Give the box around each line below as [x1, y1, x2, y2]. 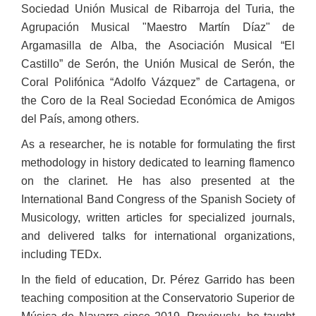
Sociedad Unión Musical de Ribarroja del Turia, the [21, 3, 295, 15]
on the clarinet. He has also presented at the [21, 175, 295, 187]
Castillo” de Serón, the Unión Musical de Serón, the [21, 58, 295, 70]
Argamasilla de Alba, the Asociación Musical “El [21, 39, 295, 51]
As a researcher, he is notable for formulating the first [21, 138, 295, 150]
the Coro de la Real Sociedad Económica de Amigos [21, 95, 295, 107]
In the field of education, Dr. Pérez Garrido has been [21, 274, 295, 286]
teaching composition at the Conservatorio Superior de [21, 292, 295, 304]
